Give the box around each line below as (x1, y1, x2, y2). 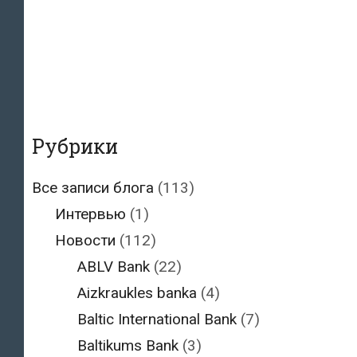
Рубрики (32, 133, 118, 160)
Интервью (54, 205, 126, 224)
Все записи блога (32, 178, 154, 198)
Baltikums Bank (77, 336, 178, 355)
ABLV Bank (77, 257, 150, 277)
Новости (54, 231, 116, 250)
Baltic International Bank (77, 310, 237, 329)
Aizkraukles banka (77, 284, 197, 303)
